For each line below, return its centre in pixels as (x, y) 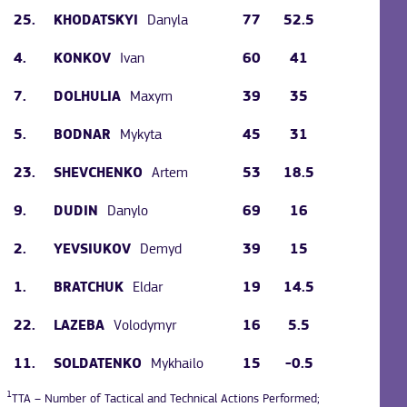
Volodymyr (145, 326)
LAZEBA (79, 326)
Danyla (168, 20)
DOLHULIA (88, 97)
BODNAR (83, 135)
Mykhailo (178, 364)
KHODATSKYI (96, 20)
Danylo (128, 211)
